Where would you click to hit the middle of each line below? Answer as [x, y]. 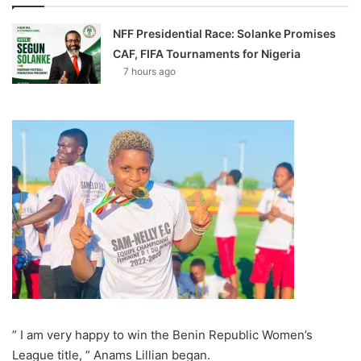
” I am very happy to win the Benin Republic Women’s [162, 335]
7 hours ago [150, 72]
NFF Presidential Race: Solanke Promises [225, 34]
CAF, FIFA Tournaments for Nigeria [207, 54]
